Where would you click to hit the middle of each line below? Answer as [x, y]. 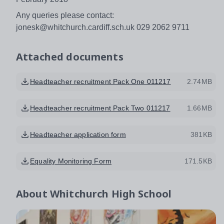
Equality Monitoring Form [71, 161]
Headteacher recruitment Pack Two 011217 [100, 108]
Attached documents [70, 56]
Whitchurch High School [111, 193]
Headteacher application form [78, 134]
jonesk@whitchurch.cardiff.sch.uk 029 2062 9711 [103, 27]
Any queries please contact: [65, 15]
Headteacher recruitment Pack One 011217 [100, 81]
